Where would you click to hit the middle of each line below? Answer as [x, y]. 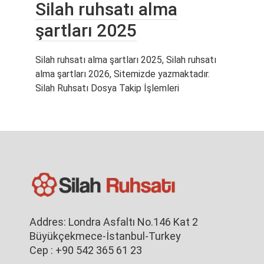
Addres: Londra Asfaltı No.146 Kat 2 [114, 222]
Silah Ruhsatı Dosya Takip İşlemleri [107, 88]
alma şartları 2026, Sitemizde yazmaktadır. [123, 74]
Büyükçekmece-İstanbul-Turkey [105, 236]
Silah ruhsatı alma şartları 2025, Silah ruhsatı [126, 60]
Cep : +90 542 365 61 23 [86, 250]
